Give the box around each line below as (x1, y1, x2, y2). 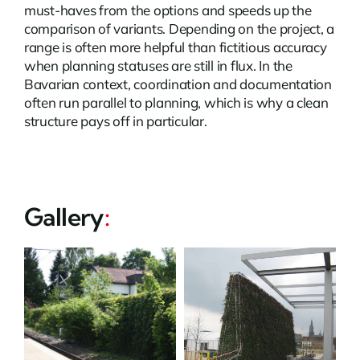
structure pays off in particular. (23, 112, 207, 129)
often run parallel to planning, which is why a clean (23, 93, 329, 111)
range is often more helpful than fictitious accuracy (23, 38, 327, 55)
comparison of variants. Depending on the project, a (23, 19, 334, 37)
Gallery (23, 201, 104, 232)
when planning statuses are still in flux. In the (23, 56, 292, 74)
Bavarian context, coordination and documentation (23, 75, 332, 92)
